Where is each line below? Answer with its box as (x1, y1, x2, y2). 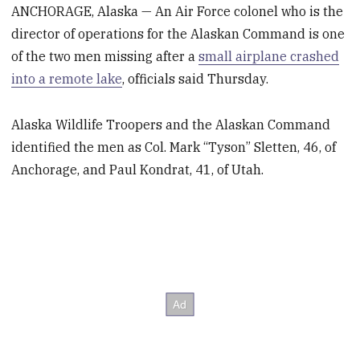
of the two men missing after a (11, 48, 199, 65)
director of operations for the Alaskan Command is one (11, 26, 346, 43)
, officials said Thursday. (122, 71, 269, 88)
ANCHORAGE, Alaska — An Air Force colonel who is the (11, 3, 344, 20)
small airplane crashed (198, 48, 340, 65)
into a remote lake (11, 71, 123, 88)
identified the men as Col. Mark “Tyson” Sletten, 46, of (11, 138, 337, 155)
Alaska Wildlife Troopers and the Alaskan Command (11, 116, 331, 133)
